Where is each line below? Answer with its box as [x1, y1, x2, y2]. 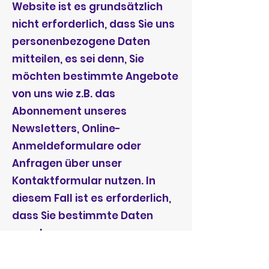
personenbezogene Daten [12, 34, 150, 49]
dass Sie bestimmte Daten [12, 208, 153, 223]
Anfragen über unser [12, 156, 122, 171]
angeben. [12, 226, 62, 240]
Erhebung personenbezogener [12, 243, 172, 258]
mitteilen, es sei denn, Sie [12, 52, 144, 66]
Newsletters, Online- [12, 121, 121, 136]
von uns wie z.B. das [12, 86, 115, 101]
